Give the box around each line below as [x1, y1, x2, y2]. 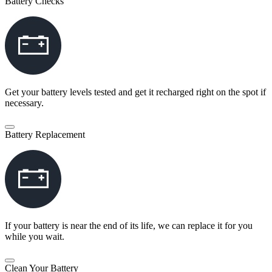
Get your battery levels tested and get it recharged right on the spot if [5, 87, 266, 98]
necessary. [5, 98, 44, 109]
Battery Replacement [5, 129, 85, 140]
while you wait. [5, 231, 64, 242]
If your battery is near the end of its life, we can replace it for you [5, 220, 253, 231]
